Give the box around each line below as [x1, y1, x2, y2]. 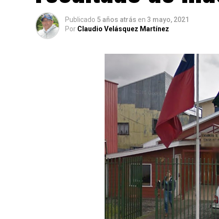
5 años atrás [97, 16, 136, 23]
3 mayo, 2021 [147, 16, 189, 23]
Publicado [65, 16, 95, 23]
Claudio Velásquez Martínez [77, 25, 169, 33]
